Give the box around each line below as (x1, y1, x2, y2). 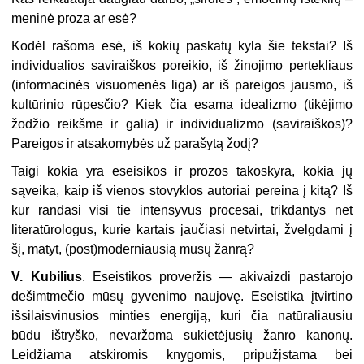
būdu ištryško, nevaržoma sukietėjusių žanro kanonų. (11, 328, 353, 343)
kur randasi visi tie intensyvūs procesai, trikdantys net (11, 203, 353, 218)
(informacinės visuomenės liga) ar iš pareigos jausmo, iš (11, 78, 353, 93)
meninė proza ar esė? (11, 11, 137, 26)
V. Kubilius (11, 270, 82, 284)
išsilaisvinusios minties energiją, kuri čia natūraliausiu (11, 309, 353, 323)
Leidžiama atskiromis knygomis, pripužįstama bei (11, 348, 353, 362)
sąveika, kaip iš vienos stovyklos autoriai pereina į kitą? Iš (11, 184, 353, 198)
